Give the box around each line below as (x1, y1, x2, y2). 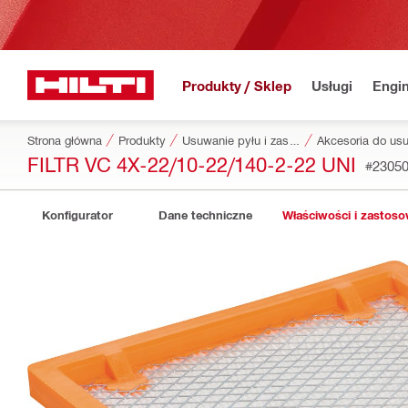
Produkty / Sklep (182, 76, 291, 94)
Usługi (311, 76, 352, 94)
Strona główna (27, 133, 102, 147)
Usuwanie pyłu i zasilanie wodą (289, 133, 301, 147)
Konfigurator (42, 208, 113, 222)
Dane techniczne (158, 208, 252, 222)
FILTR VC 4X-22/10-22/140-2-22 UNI (27, 151, 356, 176)
